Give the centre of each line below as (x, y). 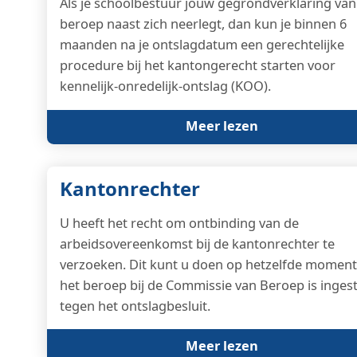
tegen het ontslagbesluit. (135, 305)
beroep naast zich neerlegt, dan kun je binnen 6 (203, 24)
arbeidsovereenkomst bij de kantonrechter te (197, 243)
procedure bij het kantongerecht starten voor (197, 65)
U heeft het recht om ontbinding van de (179, 222)
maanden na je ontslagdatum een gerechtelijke (202, 45)
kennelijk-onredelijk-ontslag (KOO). (165, 86)
